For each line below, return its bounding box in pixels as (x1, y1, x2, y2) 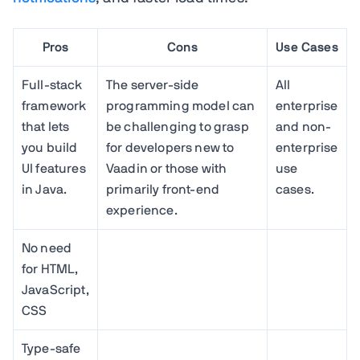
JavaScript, (22, 284, 89, 297)
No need (22, 242, 72, 255)
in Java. (22, 183, 67, 196)
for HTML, (22, 263, 79, 276)
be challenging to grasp (106, 121, 249, 133)
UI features (22, 162, 86, 175)
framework (22, 100, 87, 112)
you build (22, 141, 78, 154)
